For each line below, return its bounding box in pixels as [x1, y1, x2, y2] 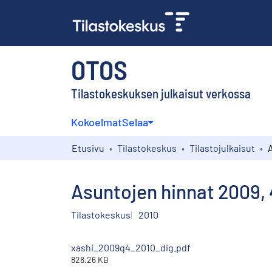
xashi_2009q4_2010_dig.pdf [71, 241, 191, 253]
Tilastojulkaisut [189, 141, 255, 154]
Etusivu [72, 141, 104, 154]
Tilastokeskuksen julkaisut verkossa [71, 85, 251, 101]
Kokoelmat [71, 115, 122, 129]
